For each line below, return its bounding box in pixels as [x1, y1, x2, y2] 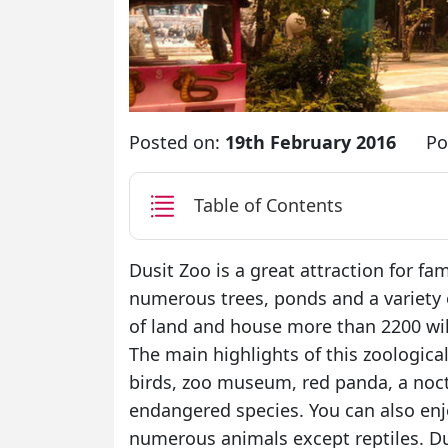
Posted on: [129, 129, 225, 154]
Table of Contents [194, 193, 343, 218]
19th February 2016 [225, 129, 396, 154]
